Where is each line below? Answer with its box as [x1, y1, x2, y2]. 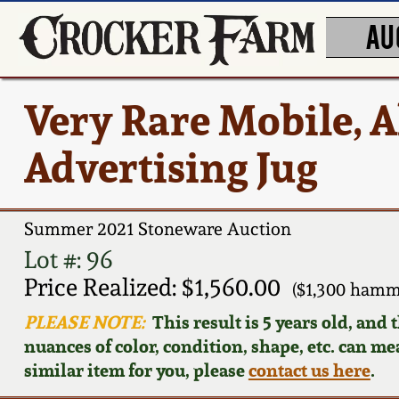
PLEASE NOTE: [23, 309, 145, 334]
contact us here [248, 357, 370, 382]
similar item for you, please [23, 357, 248, 382]
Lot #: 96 [23, 245, 113, 273]
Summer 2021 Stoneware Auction [23, 218, 291, 240]
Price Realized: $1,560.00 [23, 273, 281, 301]
